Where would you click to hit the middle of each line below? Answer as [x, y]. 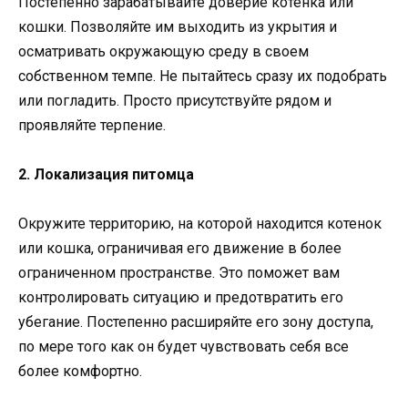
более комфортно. [80, 372]
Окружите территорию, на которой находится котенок [200, 224]
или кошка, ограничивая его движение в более [180, 249]
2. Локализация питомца [106, 174]
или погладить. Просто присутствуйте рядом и [175, 100]
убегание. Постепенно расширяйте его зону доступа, [196, 322]
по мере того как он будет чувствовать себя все [184, 347]
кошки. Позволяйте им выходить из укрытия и [178, 26]
